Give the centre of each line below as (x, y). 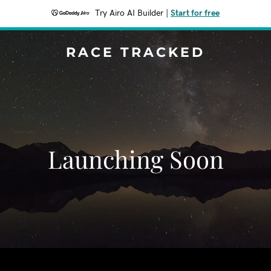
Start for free (195, 13)
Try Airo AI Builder (129, 13)
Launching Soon (135, 159)
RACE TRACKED (135, 52)
